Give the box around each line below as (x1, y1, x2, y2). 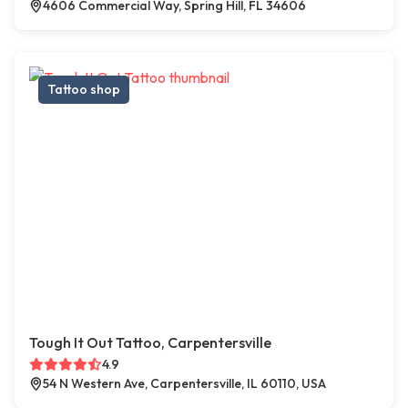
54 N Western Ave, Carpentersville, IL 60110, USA (43, 375, 326, 393)
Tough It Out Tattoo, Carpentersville (29, 333, 271, 352)
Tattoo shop (47, 81, 120, 98)
